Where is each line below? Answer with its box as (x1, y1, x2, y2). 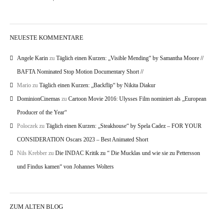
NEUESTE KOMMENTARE (10, 34, 83, 42)
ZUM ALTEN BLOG (10, 203, 63, 211)
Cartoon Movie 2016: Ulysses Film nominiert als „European (68, 95, 206, 103)
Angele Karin (17, 55, 48, 62)
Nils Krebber (17, 150, 47, 157)
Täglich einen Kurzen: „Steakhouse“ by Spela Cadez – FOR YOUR (46, 123, 201, 130)
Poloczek (17, 123, 38, 130)
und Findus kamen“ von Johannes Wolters (17, 163, 114, 170)
